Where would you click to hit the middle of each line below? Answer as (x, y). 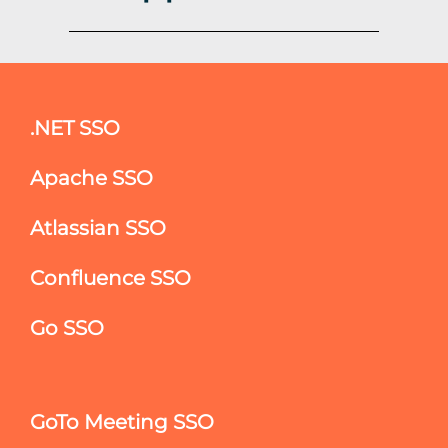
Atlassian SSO (98, 227)
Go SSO (67, 327)
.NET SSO (75, 127)
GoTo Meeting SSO (122, 421)
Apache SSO (91, 177)
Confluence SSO (110, 277)
